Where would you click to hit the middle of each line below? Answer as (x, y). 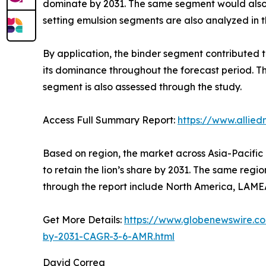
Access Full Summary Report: (110, 120)
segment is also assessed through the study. (142, 87)
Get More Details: (83, 220)
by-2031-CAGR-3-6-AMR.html (109, 237)
